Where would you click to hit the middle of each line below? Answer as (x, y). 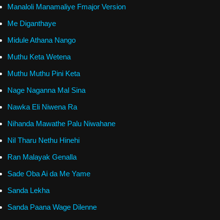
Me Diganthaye (32, 23)
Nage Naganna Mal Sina (46, 90)
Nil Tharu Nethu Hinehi (43, 140)
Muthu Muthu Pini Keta (44, 73)
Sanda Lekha (28, 190)
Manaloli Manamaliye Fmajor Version (67, 6)
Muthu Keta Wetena (39, 56)
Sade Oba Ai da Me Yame (49, 173)
